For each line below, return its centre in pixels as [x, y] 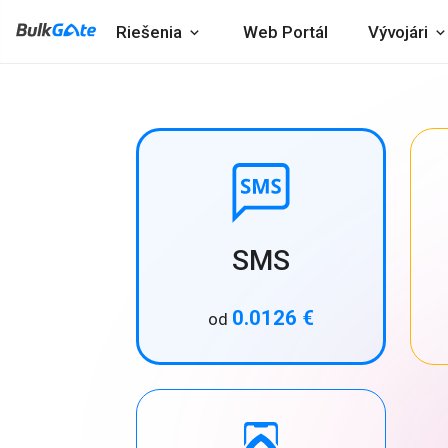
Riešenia [149, 32]
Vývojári [398, 32]
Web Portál [285, 32]
